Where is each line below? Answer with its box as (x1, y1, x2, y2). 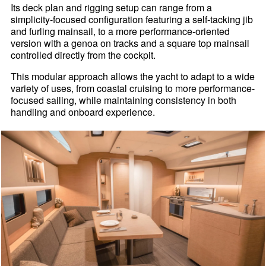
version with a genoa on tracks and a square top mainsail (11, 36, 250, 50)
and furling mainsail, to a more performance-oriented (11, 24, 230, 39)
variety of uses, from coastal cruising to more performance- (11, 81, 255, 96)
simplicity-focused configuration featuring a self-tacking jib (11, 12, 254, 27)
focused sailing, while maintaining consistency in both (11, 93, 237, 107)
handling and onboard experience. (11, 105, 156, 119)
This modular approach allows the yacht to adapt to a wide (11, 69, 255, 84)
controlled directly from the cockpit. (11, 48, 156, 62)
